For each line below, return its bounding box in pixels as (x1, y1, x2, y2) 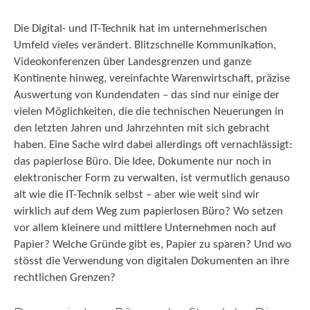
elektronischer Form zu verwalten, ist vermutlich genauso (14, 172, 290, 184)
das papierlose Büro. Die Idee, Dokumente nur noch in (14, 156, 271, 167)
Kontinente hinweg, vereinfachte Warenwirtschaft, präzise (14, 73, 290, 84)
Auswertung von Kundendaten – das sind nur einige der (14, 89, 280, 101)
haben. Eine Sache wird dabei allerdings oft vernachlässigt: (14, 139, 293, 151)
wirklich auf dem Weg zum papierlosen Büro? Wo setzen (14, 206, 283, 217)
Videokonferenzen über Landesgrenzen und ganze (14, 56, 251, 68)
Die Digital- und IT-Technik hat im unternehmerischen (14, 23, 267, 35)
